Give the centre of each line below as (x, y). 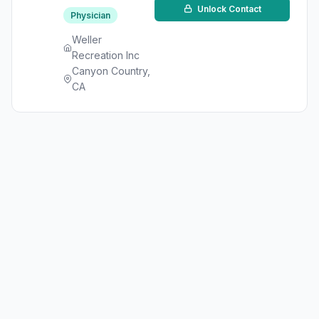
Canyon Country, (111, 71)
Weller (87, 40)
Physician (90, 15)
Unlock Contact (228, 9)
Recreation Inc (105, 55)
